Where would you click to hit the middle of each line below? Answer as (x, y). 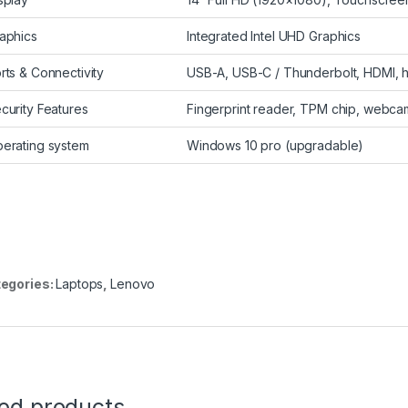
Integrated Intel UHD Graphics (274, 36)
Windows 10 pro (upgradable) (275, 146)
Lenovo (133, 284)
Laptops (80, 284)
